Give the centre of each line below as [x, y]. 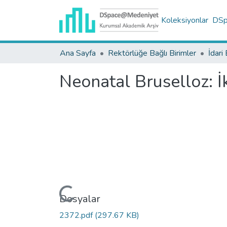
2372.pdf [77, 215]
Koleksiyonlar [184, 20]
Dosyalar [80, 199]
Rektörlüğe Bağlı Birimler [152, 53]
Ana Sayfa [78, 53]
